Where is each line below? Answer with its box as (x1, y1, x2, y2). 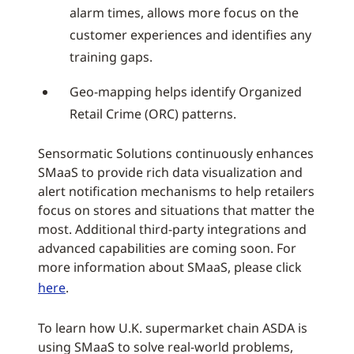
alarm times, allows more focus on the (70, 4, 299, 21)
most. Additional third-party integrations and (38, 220, 307, 238)
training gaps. (70, 48, 153, 66)
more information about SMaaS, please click (38, 258, 302, 276)
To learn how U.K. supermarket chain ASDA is (38, 319, 307, 337)
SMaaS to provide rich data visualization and (38, 164, 303, 181)
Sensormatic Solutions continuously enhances (38, 145, 314, 162)
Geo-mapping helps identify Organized (70, 83, 302, 100)
